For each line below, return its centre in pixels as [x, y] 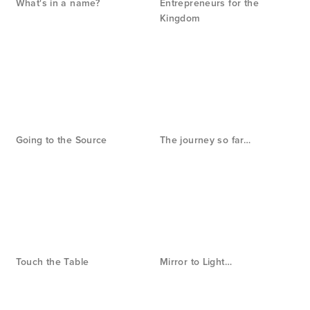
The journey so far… [205, 140]
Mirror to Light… [196, 262]
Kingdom [180, 19]
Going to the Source [61, 140]
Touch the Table [52, 262]
